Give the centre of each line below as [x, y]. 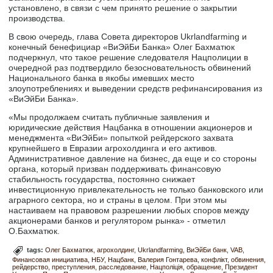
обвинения [248, 260]
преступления [74, 267]
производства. [37, 19]
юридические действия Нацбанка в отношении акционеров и [131, 128]
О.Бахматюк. [34, 231]
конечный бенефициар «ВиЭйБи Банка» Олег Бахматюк [122, 47]
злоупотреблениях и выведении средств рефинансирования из [136, 89]
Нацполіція [167, 267]
